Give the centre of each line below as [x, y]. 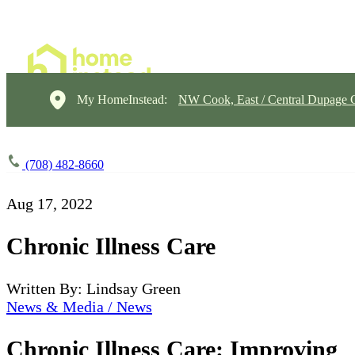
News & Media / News [79, 306]
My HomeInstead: [122, 99]
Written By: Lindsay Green [94, 288]
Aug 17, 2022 [50, 204]
